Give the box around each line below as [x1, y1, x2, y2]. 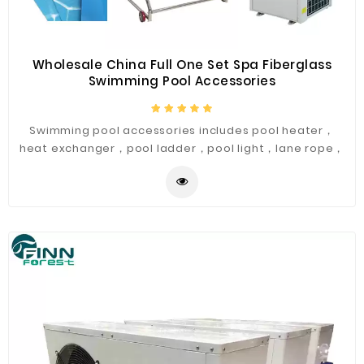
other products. [134, 176, 229, 192]
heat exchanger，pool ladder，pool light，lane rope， [19, 141, 345, 156]
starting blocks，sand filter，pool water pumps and [27, 158, 337, 174]
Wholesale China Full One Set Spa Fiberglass [32, 56, 332, 73]
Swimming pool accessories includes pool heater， [29, 123, 335, 138]
